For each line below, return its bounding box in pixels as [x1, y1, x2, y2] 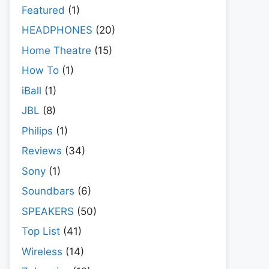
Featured [22, 4, 65, 16]
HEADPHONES [22, 24, 92, 37]
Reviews [22, 145, 62, 157]
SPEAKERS [22, 205, 74, 217]
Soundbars [22, 185, 74, 198]
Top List [22, 225, 60, 238]
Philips [22, 124, 53, 137]
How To [22, 64, 59, 77]
